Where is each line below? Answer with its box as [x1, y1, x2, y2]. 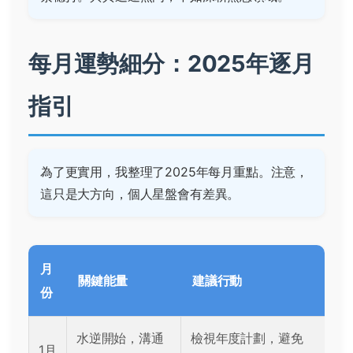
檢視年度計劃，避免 [191, 330, 303, 347]
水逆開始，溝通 [76, 330, 164, 347]
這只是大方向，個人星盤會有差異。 [40, 186, 240, 203]
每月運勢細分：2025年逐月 [28, 50, 314, 78]
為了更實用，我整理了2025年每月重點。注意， [40, 164, 309, 180]
